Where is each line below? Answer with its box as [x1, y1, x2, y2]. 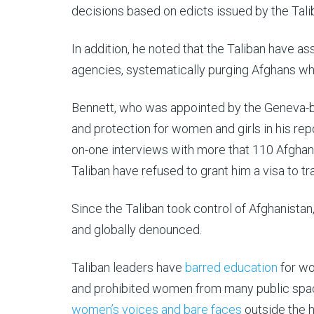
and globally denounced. [71, 222, 202, 237]
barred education [185, 260, 278, 275]
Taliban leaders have [71, 260, 185, 275]
